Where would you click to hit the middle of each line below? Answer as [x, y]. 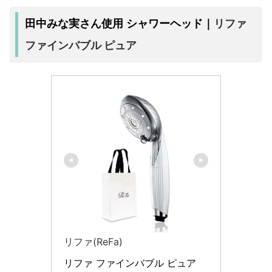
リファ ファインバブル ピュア [130, 263]
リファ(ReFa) [93, 242]
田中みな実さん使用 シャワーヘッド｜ [120, 24]
